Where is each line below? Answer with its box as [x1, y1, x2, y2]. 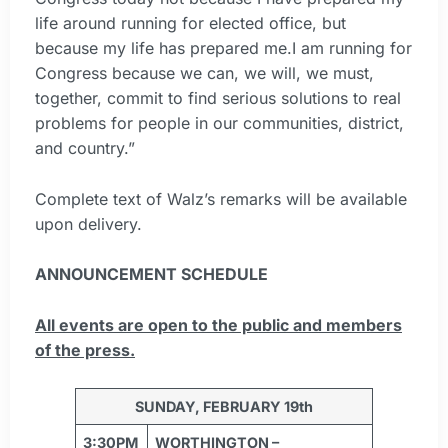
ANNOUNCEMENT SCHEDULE [35, 264, 268, 285]
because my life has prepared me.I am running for [35, 38, 412, 59]
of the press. [35, 339, 135, 360]
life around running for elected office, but [35, 13, 346, 34]
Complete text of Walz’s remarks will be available [35, 188, 407, 209]
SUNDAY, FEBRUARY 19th [135, 398, 313, 416]
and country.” [35, 138, 135, 159]
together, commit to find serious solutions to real [35, 88, 401, 109]
